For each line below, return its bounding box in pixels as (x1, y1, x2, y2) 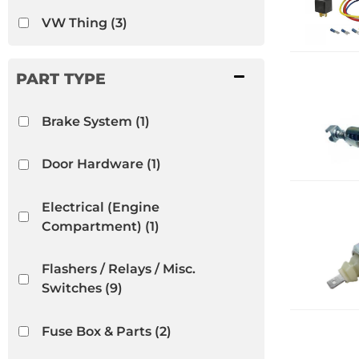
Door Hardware (41, 156, 143, 172)
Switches (41, 280, 102, 296)
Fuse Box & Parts (41, 323, 151, 339)
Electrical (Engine (41, 199, 159, 215)
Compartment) (41, 218, 142, 234)
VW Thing (41, 14, 107, 30)
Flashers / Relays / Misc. (41, 261, 196, 277)
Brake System (41, 113, 132, 129)
